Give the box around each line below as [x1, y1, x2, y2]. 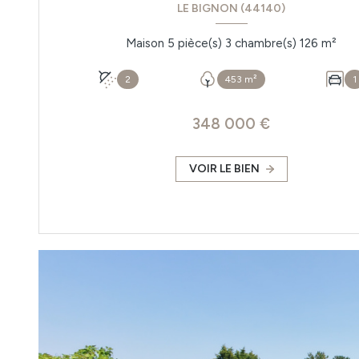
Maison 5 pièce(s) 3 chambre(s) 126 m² [321, 36, 337, 51]
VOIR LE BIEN [189, 161, 260, 175]
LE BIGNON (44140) [177, 2, 286, 16]
